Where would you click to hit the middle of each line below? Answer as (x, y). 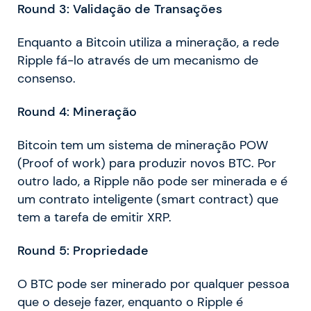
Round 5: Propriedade (83, 251)
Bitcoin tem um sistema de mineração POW (143, 145)
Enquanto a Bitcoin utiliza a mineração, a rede (148, 43)
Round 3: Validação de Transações (120, 9)
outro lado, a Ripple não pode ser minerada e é (152, 182)
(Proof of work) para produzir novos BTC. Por (147, 163)
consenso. (47, 79)
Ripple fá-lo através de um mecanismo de (138, 61)
